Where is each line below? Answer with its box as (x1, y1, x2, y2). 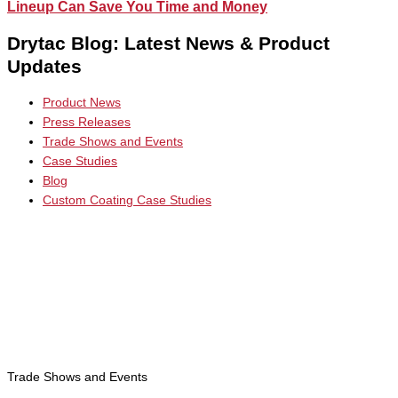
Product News (43, 95, 121, 109)
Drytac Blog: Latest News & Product (7, 32, 330, 53)
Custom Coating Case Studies (43, 193, 211, 207)
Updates (7, 55, 82, 76)
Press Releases (43, 115, 131, 129)
